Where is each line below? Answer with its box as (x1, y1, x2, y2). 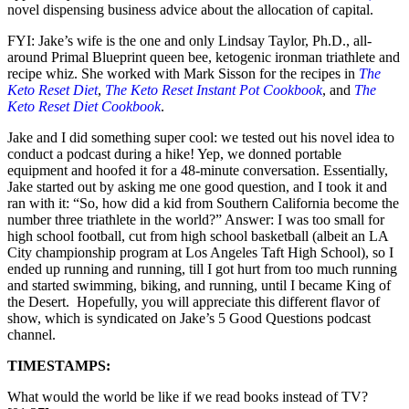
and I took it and (289, 178, 387, 194)
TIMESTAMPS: (7, 357, 110, 373)
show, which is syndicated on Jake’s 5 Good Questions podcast (7, 309, 371, 326)
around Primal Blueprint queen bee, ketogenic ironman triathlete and (7, 48, 400, 65)
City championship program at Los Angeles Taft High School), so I (7, 244, 393, 260)
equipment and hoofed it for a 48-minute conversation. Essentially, (7, 162, 388, 178)
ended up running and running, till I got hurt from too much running (7, 260, 397, 277)
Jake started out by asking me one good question (7, 178, 286, 194)
